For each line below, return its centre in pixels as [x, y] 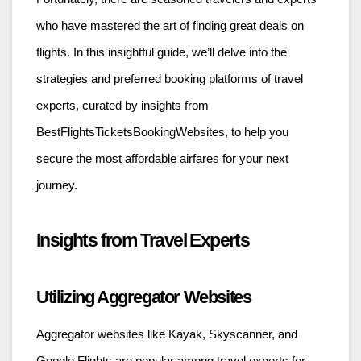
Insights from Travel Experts [143, 241]
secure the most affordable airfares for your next [162, 159]
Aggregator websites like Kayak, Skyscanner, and [167, 335]
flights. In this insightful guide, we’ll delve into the [162, 53]
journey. [57, 186]
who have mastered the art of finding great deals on [170, 26]
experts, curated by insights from [122, 106]
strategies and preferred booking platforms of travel [170, 79]
